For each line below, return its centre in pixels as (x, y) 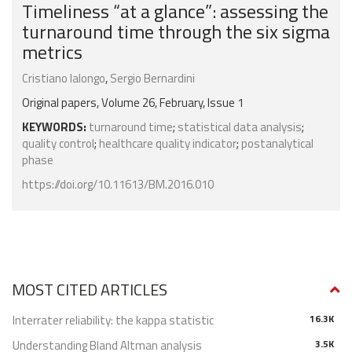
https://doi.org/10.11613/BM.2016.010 (118, 185)
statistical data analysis (240, 127)
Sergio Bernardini (152, 79)
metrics (52, 52)
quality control (58, 144)
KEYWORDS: (54, 127)
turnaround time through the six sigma (176, 32)
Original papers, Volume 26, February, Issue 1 (133, 103)
